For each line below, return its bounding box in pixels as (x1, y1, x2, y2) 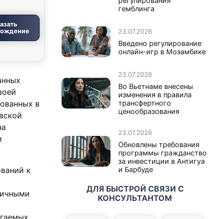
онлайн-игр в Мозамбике (118, 47, 206, 56)
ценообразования (118, 107, 179, 115)
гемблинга (118, 4, 154, 13)
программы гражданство (118, 148, 207, 157)
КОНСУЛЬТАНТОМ (98, 193, 172, 203)
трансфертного (118, 98, 171, 107)
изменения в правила (118, 90, 192, 99)
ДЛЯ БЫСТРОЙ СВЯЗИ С (86, 183, 184, 194)
